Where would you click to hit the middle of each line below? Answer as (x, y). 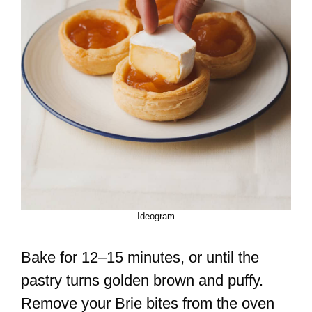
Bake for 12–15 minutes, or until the (140, 258)
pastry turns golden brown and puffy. (142, 281)
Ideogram (156, 217)
